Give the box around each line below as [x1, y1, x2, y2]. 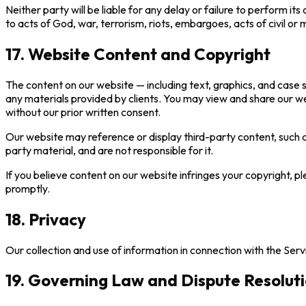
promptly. [5, 181, 50, 195]
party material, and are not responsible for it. [5, 143, 213, 157]
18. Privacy [5, 208, 86, 229]
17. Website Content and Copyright [5, 43, 270, 64]
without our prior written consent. [5, 105, 161, 119]
